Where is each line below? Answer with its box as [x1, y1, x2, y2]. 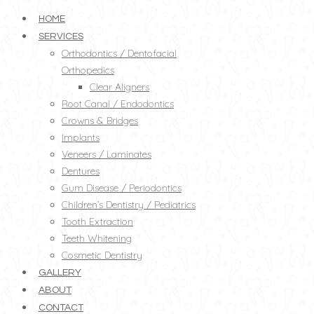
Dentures [62, 165, 100, 177]
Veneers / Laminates [62, 148, 151, 161]
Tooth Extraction [62, 215, 133, 228]
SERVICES [39, 32, 83, 41]
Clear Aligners [90, 81, 149, 93]
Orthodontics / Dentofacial [62, 47, 177, 60]
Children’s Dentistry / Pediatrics [62, 198, 196, 211]
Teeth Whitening [62, 232, 132, 245]
